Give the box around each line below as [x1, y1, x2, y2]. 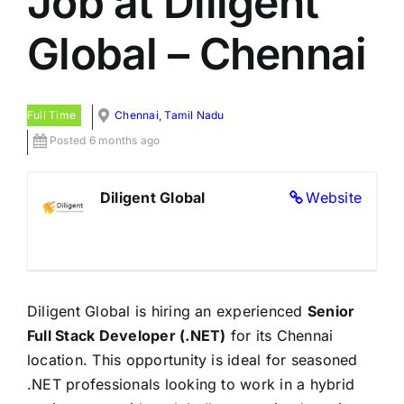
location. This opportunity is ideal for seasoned [27, 351, 358, 369]
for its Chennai [225, 326, 334, 344]
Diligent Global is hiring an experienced [27, 302, 308, 320]
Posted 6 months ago [50, 133, 161, 147]
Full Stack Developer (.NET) [27, 326, 226, 344]
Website [306, 188, 362, 207]
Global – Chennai [27, 27, 367, 80]
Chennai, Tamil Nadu [115, 108, 225, 122]
